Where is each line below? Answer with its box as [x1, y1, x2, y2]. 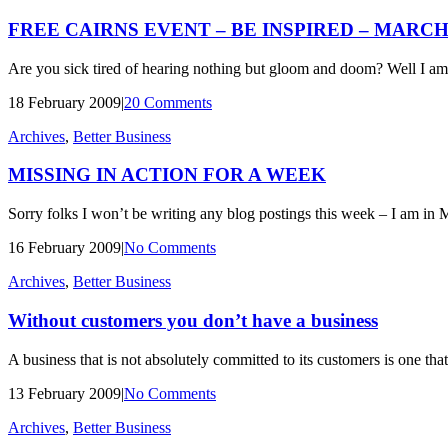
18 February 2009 [8, 93, 121, 111]
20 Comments [124, 93, 212, 111]
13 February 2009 [8, 384, 121, 402]
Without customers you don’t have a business [8, 309, 378, 331]
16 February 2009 [8, 239, 121, 257]
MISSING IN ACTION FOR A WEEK [8, 164, 326, 186]
